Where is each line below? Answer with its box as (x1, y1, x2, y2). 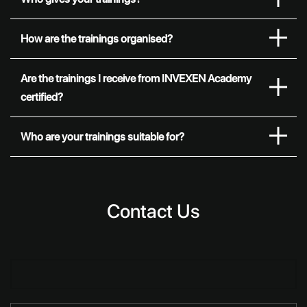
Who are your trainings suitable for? (21, 130, 184, 144)
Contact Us (107, 199, 200, 223)
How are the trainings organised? (21, 32, 173, 46)
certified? (21, 90, 63, 104)
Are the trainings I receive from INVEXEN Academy (21, 72, 251, 86)
